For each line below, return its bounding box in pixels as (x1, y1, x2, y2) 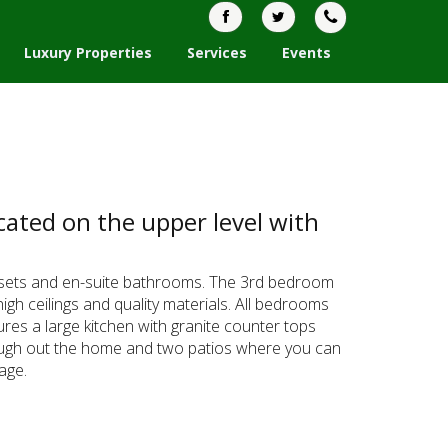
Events (282, 43, 331, 62)
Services (187, 43, 247, 62)
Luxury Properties (24, 43, 152, 62)
